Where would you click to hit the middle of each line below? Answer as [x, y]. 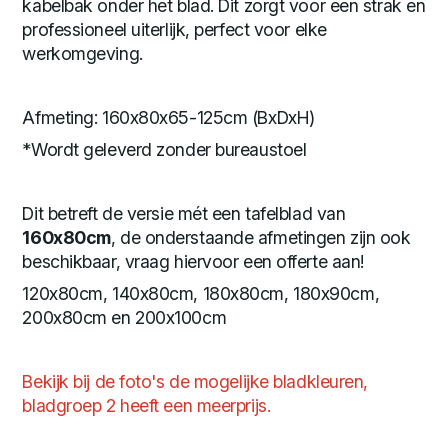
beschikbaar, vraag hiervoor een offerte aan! [193, 261]
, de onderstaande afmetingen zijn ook [260, 237]
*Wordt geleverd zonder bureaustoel [164, 149]
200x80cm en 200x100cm [124, 317]
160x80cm [66, 237]
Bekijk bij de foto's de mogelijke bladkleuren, [195, 381]
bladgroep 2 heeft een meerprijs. [146, 405]
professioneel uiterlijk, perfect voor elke [174, 29]
